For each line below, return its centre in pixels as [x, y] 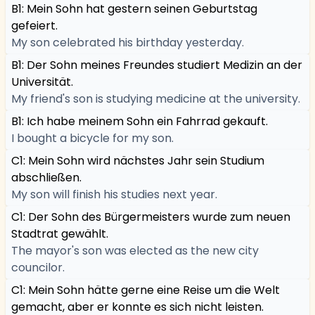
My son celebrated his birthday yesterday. [128, 43]
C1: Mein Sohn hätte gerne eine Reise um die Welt [146, 290]
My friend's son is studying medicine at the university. [156, 99]
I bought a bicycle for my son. [92, 138]
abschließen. [46, 178]
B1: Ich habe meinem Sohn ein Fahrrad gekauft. [140, 121]
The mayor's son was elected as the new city [135, 251]
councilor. [38, 268]
